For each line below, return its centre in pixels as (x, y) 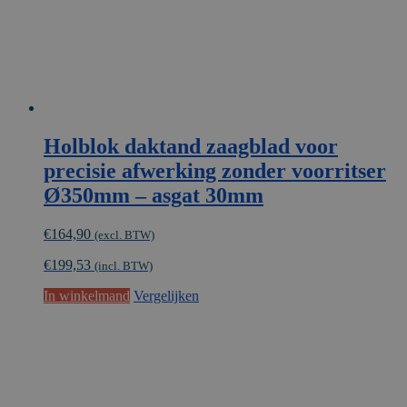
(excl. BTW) (124, 235)
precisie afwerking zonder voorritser (215, 171)
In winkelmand (87, 296)
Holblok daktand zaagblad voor (191, 147)
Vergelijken (166, 296)
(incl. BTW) (124, 266)
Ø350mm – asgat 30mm (154, 196)
